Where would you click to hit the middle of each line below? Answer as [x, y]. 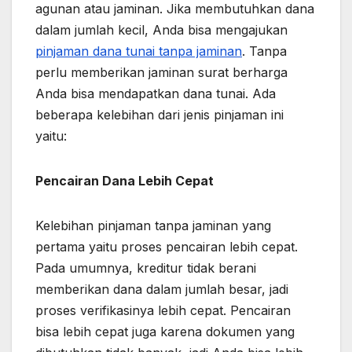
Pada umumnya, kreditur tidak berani [146, 268]
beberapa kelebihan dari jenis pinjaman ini [159, 114]
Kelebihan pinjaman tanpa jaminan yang [153, 225]
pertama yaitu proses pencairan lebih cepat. [167, 246]
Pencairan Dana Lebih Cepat [125, 180]
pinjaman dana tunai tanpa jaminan [139, 51]
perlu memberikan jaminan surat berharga [161, 72]
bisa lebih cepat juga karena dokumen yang [165, 331]
